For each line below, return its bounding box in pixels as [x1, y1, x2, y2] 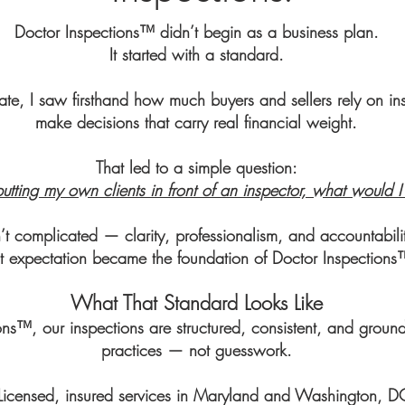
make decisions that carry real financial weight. [35, 111, 357, 133]
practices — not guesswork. [100, 339, 292, 361]
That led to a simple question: [95, 156, 297, 178]
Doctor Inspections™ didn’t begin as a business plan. [14, 21, 379, 42]
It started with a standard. [108, 43, 284, 65]
